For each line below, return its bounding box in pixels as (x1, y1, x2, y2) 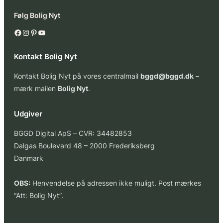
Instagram (21, 27, 28, 37)
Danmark (14, 154, 43, 163)
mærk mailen (14, 84, 58, 93)
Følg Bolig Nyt (14, 10, 60, 19)
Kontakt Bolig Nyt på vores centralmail (14, 72, 140, 81)
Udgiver (14, 110, 42, 119)
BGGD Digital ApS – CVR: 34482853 (14, 129, 132, 138)
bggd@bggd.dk (140, 72, 194, 81)
